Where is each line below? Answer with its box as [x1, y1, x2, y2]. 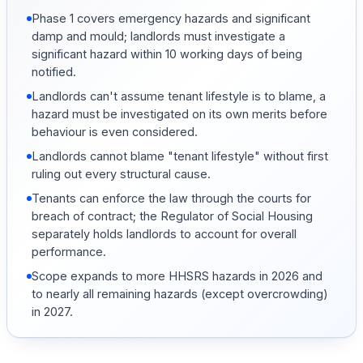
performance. [32, 244, 106, 258]
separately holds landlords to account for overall [32, 226, 297, 241]
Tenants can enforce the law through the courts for [32, 190, 311, 205]
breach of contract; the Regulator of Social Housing [32, 208, 313, 223]
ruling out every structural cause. [32, 166, 211, 181]
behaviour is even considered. [32, 124, 198, 139]
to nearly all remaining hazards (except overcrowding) [32, 286, 328, 301]
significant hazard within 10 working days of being [32, 46, 302, 61]
